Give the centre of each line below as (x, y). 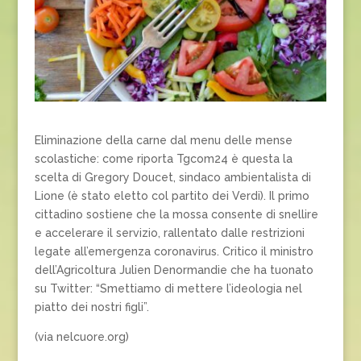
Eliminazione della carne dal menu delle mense (163, 140)
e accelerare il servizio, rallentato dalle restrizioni (169, 232)
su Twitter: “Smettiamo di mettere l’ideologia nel (168, 288)
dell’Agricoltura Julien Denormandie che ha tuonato (174, 270)
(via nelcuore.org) (81, 336)
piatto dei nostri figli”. (91, 307)
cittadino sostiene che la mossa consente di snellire (176, 214)
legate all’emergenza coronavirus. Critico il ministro (174, 251)
